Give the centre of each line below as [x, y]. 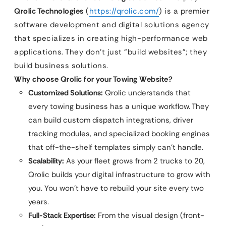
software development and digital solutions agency [112, 25]
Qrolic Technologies [49, 11]
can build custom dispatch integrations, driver [111, 120]
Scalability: [46, 161]
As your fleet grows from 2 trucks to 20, [134, 161]
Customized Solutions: [66, 93]
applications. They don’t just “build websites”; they [110, 52]
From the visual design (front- [150, 215]
